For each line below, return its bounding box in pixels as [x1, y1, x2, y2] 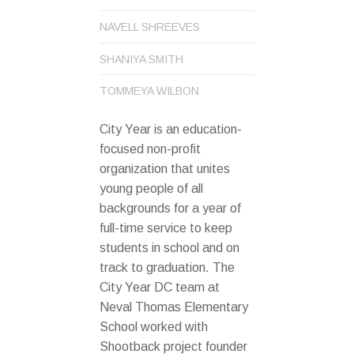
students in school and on [100, 240, 239, 254]
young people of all [100, 181, 203, 195]
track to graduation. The [100, 260, 235, 274]
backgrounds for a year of [100, 201, 241, 215]
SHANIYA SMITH [100, 52, 183, 66]
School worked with [100, 319, 208, 333]
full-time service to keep [100, 220, 232, 235]
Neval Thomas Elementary [100, 299, 248, 314]
